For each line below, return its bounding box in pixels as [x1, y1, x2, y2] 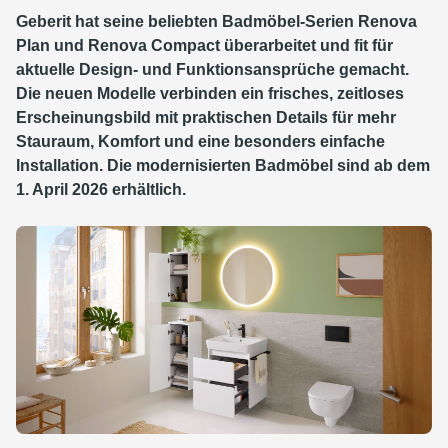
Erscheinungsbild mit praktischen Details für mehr [16, 109, 396, 126]
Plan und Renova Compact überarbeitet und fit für [16, 37, 393, 54]
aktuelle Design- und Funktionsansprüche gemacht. [16, 61, 409, 78]
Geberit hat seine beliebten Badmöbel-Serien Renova [16, 13, 417, 30]
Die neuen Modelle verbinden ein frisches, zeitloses [16, 85, 404, 102]
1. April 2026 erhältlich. [16, 181, 186, 198]
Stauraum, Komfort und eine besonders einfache [16, 133, 385, 150]
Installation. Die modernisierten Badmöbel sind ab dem [16, 157, 430, 174]
